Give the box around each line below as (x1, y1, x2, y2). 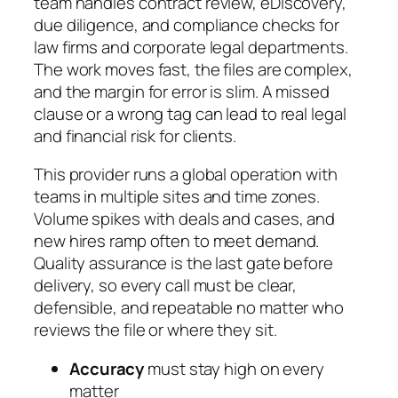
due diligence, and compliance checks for (34, 12, 339, 36)
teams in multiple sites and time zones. (34, 185, 321, 209)
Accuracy (69, 356, 145, 380)
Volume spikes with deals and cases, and (34, 207, 336, 231)
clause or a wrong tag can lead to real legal (34, 101, 346, 125)
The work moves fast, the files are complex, (34, 57, 353, 81)
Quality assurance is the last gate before (34, 251, 333, 275)
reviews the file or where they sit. (34, 318, 277, 342)
